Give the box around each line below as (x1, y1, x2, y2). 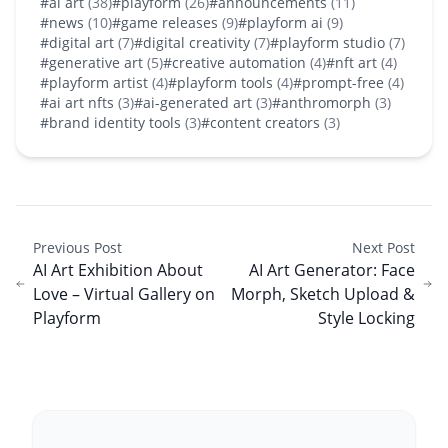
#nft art (326, 52, 381, 72)
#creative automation (163, 52, 310, 72)
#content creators (201, 112, 324, 132)
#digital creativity (134, 32, 254, 52)
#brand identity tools (40, 112, 185, 132)
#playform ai (238, 12, 327, 32)
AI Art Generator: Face (249, 258, 416, 281)
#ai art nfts (40, 92, 118, 112)
